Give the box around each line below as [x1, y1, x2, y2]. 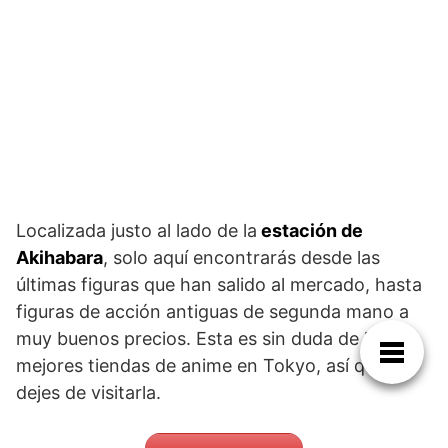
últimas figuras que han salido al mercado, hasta [16, 273, 422, 295]
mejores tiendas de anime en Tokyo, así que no [16, 354, 412, 376]
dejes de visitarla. [16, 381, 161, 403]
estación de [257, 219, 363, 241]
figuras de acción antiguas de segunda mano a [16, 300, 409, 322]
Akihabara [16, 246, 103, 268]
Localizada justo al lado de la [16, 219, 257, 241]
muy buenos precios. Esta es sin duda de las [16, 327, 387, 349]
